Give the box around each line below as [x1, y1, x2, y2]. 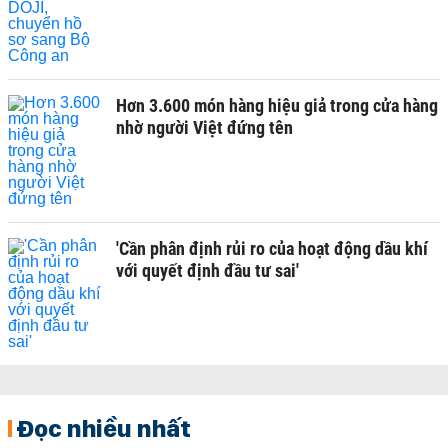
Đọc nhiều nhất [16, 413, 191, 443]
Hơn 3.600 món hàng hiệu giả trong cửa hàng [116, 95, 438, 116]
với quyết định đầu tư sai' [116, 260, 299, 281]
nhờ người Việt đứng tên [116, 117, 293, 138]
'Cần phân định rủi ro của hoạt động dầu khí [116, 238, 428, 259]
